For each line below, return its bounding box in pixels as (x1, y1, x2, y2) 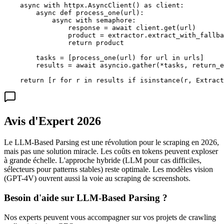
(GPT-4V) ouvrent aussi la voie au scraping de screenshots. (4, 174, 190, 183)
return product (4, 39, 124, 47)
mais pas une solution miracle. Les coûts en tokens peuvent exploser (4, 147, 218, 156)
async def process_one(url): (4, 9, 144, 17)
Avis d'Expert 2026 (4, 114, 101, 128)
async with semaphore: (4, 16, 136, 24)
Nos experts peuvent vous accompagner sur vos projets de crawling (4, 212, 216, 221)
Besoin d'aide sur (4, 192, 76, 203)
